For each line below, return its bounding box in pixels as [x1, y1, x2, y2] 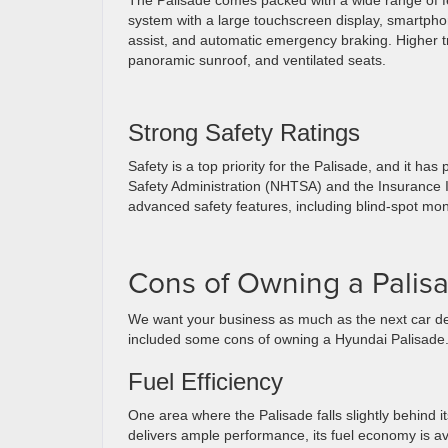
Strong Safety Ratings [128, 119, 360, 146]
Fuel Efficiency [128, 368, 283, 395]
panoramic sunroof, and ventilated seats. [128, 52, 386, 68]
